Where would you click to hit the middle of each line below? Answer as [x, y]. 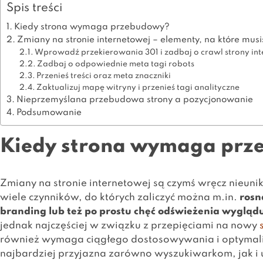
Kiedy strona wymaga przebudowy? [92, 27]
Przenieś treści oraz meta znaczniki [104, 76]
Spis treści [35, 8]
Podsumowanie [49, 113]
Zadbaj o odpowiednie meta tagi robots [116, 64]
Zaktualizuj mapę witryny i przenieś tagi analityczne [138, 88]
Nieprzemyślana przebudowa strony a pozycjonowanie [135, 100]
